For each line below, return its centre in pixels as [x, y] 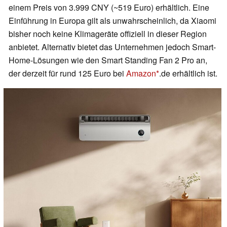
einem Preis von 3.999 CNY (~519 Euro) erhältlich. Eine [109, 8]
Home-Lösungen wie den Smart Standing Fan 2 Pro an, [108, 60]
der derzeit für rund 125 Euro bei [67, 73]
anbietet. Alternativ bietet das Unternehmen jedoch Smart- [112, 47]
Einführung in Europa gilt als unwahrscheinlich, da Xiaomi [112, 21]
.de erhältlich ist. [188, 73]
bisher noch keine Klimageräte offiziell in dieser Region [108, 34]
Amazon [141, 73]
